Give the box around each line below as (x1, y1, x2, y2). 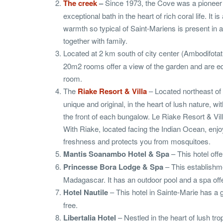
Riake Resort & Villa (78, 86, 147, 97)
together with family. (63, 35, 127, 46)
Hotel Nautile (63, 187, 108, 198)
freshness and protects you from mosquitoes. (63, 136, 211, 147)
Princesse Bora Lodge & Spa (63, 161, 163, 173)
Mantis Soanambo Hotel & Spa (63, 148, 169, 160)
